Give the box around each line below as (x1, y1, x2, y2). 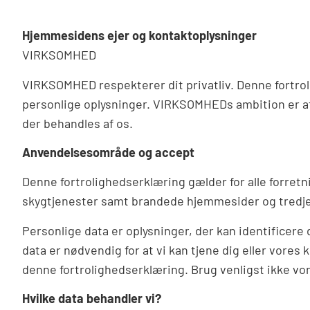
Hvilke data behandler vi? (22, 291, 161, 307)
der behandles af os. (22, 115, 133, 131)
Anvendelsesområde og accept (22, 145, 194, 161)
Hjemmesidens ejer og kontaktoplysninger (22, 28, 257, 44)
